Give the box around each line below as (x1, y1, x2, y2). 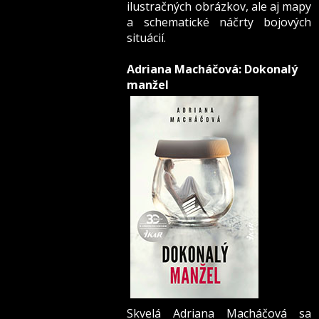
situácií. (127, 30, 167, 46)
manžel (127, 77, 169, 93)
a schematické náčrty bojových (127, 14, 312, 31)
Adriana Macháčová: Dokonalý (127, 61, 298, 78)
